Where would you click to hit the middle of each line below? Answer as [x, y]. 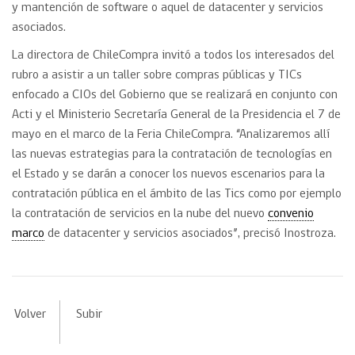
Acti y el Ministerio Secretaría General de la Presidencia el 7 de [176, 115]
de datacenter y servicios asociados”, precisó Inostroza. [190, 234]
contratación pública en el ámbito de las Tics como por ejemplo [177, 194]
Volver [30, 315]
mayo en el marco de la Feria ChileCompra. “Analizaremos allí [171, 135]
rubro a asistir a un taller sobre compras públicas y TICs [157, 75]
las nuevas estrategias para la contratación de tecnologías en [172, 155]
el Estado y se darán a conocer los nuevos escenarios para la [168, 174]
